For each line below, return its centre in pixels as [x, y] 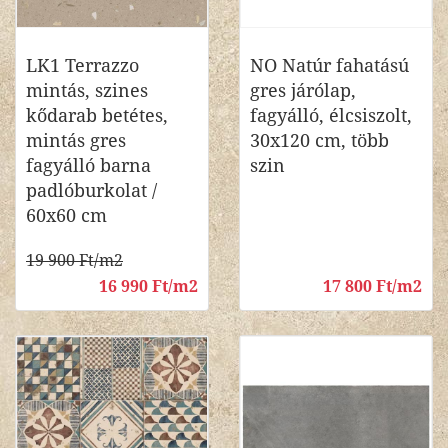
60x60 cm [66, 215]
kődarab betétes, [97, 115]
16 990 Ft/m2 [148, 286]
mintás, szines [87, 90]
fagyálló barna [88, 165]
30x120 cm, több [319, 140]
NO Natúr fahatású [329, 65]
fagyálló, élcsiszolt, [331, 115]
